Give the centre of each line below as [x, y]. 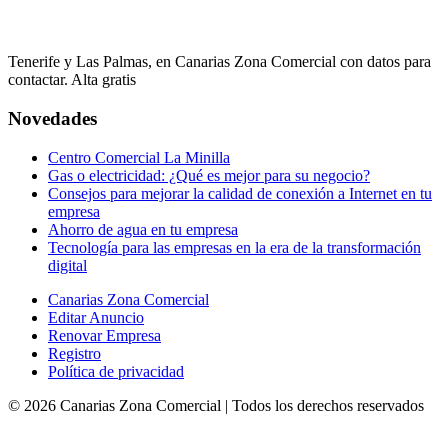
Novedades [52, 118]
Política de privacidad [116, 371]
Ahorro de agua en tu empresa [143, 229]
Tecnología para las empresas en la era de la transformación [234, 247]
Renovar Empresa [104, 335]
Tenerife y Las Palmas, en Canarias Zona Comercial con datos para [219, 62]
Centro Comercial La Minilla [139, 157]
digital [67, 265]
